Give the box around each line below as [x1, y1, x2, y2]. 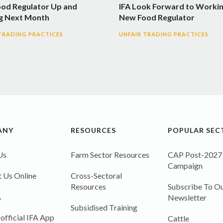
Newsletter [167, 192, 207, 202]
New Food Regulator [119, 12, 195, 22]
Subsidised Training [70, 202, 137, 212]
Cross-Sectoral [70, 170, 122, 180]
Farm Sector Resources [70, 149, 149, 159]
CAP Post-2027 [167, 149, 222, 159]
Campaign [167, 160, 203, 170]
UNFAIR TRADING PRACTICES [119, 30, 209, 37]
